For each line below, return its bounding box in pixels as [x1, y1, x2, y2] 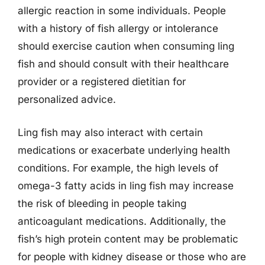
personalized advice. [18, 93, 116, 105]
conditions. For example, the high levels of [18, 161, 218, 174]
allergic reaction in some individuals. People [18, 5, 226, 17]
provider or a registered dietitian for [18, 76, 186, 88]
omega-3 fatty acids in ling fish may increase [18, 179, 234, 192]
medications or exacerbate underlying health [18, 144, 230, 156]
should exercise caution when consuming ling [18, 40, 234, 52]
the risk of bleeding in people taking [18, 197, 186, 209]
